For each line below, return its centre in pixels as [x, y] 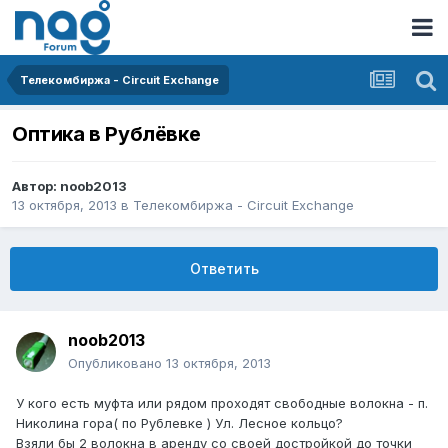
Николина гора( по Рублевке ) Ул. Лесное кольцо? [179, 423]
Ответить [224, 269]
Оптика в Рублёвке [106, 134]
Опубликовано [117, 363]
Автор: [36, 186]
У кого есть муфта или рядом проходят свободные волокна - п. [222, 403]
